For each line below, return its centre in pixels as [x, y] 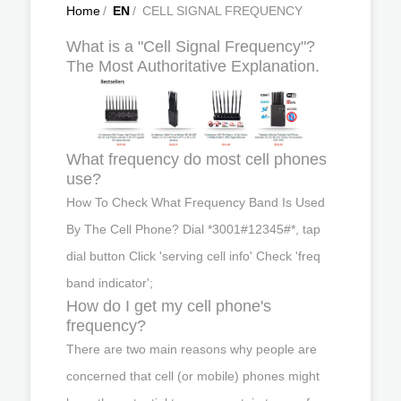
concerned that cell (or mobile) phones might [193, 375]
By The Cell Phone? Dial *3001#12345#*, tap [193, 229]
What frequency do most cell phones [196, 159]
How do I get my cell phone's [169, 306]
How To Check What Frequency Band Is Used [196, 202]
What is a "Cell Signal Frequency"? [191, 47]
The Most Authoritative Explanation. [193, 66]
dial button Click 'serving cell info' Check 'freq [193, 256]
